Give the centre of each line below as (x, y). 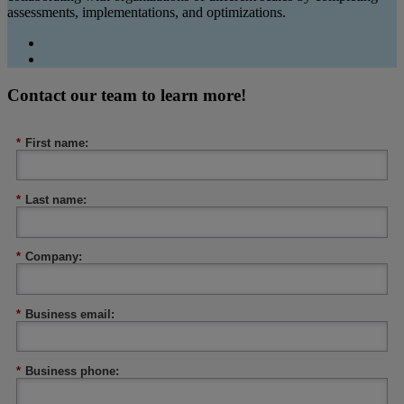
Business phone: (72, 371)
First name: (57, 143)
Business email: (70, 314)
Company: (54, 257)
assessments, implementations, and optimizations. (147, 13)
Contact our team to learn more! (127, 96)
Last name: (56, 200)
